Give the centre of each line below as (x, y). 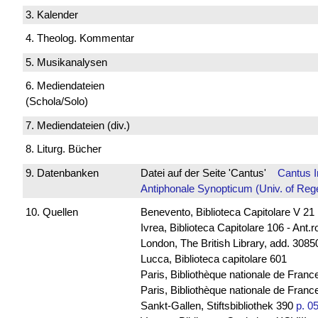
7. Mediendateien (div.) (78, 125)
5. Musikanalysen (66, 62)
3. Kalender (52, 14)
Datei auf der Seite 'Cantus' (209, 172)
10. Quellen (52, 212)
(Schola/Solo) (57, 102)
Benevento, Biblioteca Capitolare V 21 (227, 212)
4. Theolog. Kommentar (80, 38)
